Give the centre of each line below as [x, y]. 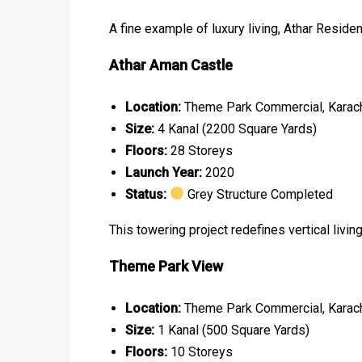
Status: [146, 194]
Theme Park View [166, 266]
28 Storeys [200, 150]
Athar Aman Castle [171, 65]
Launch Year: [164, 172]
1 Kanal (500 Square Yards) [232, 330]
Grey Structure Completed [259, 194]
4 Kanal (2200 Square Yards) [236, 128]
